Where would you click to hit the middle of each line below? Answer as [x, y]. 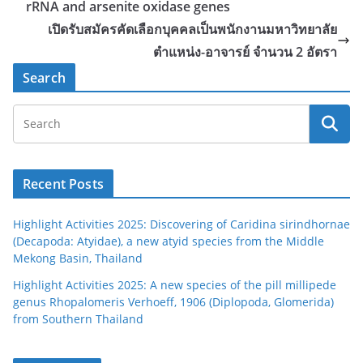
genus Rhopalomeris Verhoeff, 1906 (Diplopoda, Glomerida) [173, 301]
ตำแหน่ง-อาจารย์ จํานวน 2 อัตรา [245, 51]
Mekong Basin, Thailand [78, 258]
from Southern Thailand [78, 318]
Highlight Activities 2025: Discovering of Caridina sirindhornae [181, 224]
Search [44, 77]
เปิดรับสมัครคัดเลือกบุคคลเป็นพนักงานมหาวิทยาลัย [192, 29]
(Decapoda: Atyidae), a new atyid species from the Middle [169, 241]
